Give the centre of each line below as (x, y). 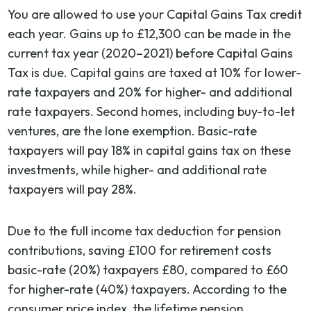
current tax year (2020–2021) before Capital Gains (151, 53)
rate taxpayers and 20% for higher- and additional (150, 92)
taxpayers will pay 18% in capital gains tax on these (150, 150)
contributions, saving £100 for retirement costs (140, 250)
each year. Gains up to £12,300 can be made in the (150, 33)
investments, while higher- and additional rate (137, 169)
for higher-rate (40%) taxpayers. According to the (148, 289)
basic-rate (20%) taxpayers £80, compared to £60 (148, 269)
